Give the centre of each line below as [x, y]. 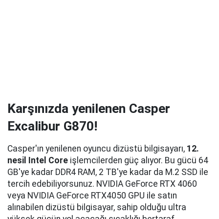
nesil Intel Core [38, 161]
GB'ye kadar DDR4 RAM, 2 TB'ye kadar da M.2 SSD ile [108, 172]
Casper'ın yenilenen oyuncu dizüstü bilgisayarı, [97, 149]
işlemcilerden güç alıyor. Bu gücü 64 [138, 161]
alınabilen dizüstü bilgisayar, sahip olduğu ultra [97, 208]
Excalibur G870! [52, 126]
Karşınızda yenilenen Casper [89, 109]
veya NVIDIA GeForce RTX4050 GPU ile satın [92, 196]
